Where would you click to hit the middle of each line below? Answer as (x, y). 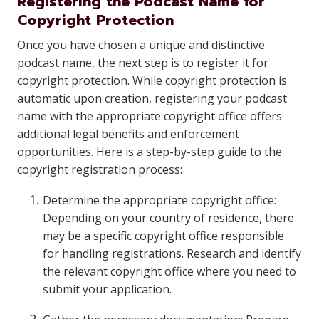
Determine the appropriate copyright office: (159, 200)
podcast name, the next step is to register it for (143, 63)
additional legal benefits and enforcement (128, 134)
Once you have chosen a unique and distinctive (141, 45)
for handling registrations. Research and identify (172, 253)
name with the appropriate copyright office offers (150, 116)
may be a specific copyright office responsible (163, 236)
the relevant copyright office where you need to (169, 271)
